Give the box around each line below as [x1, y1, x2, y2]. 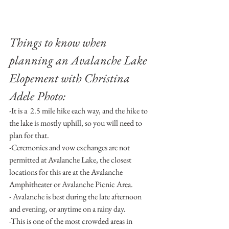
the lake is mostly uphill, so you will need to [9, 117, 144, 128]
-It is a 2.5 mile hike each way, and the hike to [9, 105, 149, 116]
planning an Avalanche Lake [9, 52, 149, 68]
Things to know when [9, 34, 109, 50]
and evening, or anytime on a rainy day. [9, 203, 126, 214]
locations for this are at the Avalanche [9, 166, 124, 177]
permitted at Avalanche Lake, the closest [9, 154, 133, 165]
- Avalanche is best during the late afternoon [9, 191, 143, 202]
